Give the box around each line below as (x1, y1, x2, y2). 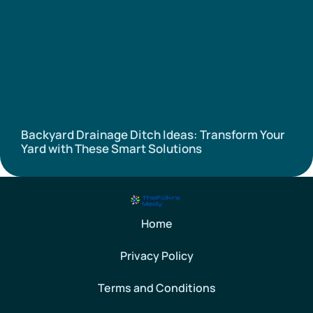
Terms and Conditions (97, 279, 216, 296)
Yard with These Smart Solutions (21, 140, 202, 156)
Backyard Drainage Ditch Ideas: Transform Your (21, 126, 285, 143)
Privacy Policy (119, 247, 194, 263)
